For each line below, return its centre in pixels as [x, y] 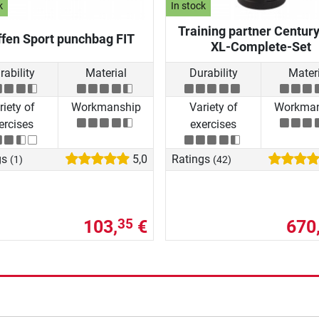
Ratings [192, 159]
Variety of [213, 108]
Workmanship [106, 108]
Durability [213, 73]
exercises [213, 125]
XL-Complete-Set [261, 46]
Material [106, 73]
